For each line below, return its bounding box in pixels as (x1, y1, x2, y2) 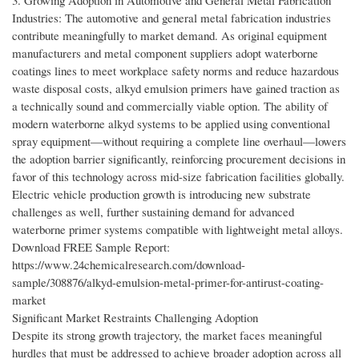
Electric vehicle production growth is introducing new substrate (12, 186, 311, 203)
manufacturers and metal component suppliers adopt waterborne (12, 45, 318, 62)
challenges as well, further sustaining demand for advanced (12, 204, 294, 220)
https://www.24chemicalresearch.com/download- (12, 256, 245, 273)
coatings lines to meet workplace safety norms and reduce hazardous (12, 63, 339, 79)
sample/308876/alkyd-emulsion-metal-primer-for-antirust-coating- (12, 274, 324, 291)
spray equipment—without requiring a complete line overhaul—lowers (12, 133, 346, 150)
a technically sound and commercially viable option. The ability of (12, 98, 328, 115)
